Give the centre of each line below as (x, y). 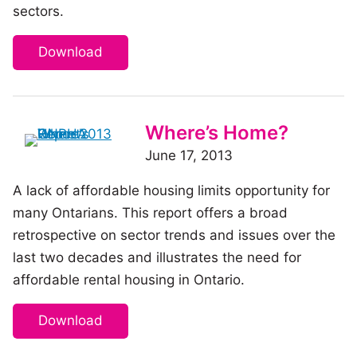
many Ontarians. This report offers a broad (150, 212)
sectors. (38, 11)
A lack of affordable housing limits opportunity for (171, 190)
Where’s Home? (217, 132)
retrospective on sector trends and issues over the (174, 235)
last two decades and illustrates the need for (157, 257)
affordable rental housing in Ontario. (129, 279)
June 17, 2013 (189, 155)
